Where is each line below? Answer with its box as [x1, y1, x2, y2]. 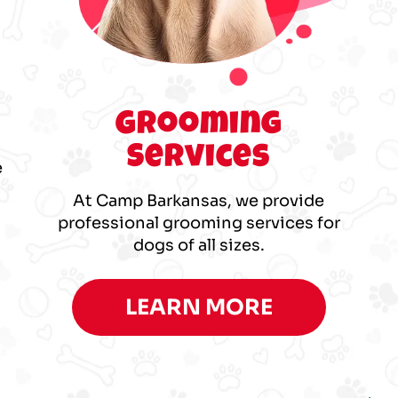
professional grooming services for [57, 212, 340, 233]
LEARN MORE [124, 293, 273, 321]
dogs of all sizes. [132, 235, 265, 255]
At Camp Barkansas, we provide [73, 190, 325, 211]
